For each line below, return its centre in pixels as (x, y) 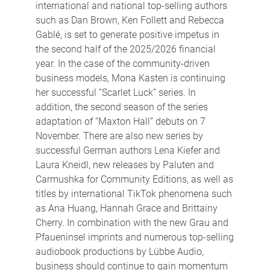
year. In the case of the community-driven (122, 63)
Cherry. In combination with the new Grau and (132, 222)
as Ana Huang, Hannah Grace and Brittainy (126, 208)
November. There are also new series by (119, 136)
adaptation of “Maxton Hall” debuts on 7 (120, 121)
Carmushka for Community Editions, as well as (134, 179)
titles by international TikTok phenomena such (133, 193)
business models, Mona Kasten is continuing (130, 78)
